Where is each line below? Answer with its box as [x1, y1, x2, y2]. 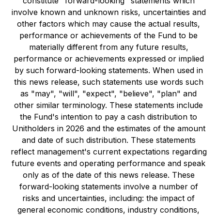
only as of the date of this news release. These [22, 170, 195, 180]
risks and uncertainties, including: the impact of [22, 193, 195, 203]
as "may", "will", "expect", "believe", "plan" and [20, 89, 197, 98]
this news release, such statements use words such [14, 77, 203, 87]
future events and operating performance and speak [12, 158, 205, 168]
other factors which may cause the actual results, [17, 19, 200, 29]
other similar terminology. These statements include [14, 100, 203, 110]
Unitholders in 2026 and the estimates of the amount [12, 124, 205, 133]
